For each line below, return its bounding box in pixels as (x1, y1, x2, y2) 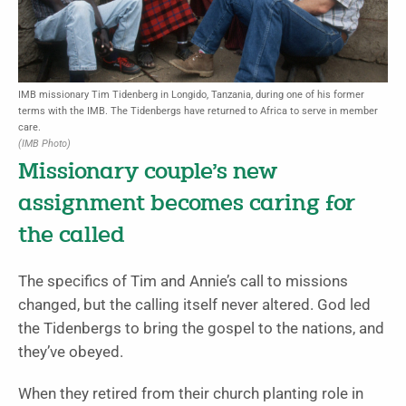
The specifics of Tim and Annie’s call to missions (18, 272, 348, 290)
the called (18, 224, 125, 247)
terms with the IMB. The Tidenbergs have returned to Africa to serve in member (18, 104, 378, 117)
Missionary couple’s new (18, 160, 277, 184)
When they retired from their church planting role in (18, 384, 363, 402)
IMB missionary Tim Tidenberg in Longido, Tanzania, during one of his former (18, 88, 364, 101)
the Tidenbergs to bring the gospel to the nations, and (18, 319, 384, 337)
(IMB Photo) (18, 137, 71, 150)
